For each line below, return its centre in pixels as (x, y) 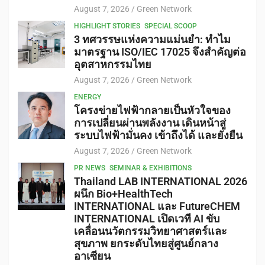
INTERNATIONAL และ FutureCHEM (157, 206)
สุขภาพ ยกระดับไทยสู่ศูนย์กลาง (146, 244)
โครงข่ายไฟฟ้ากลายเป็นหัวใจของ (152, 111)
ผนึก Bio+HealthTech (123, 194)
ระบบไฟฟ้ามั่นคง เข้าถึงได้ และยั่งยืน (158, 135)
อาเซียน (92, 256)
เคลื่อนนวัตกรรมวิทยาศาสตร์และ (151, 231)
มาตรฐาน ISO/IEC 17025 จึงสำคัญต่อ (160, 52)
